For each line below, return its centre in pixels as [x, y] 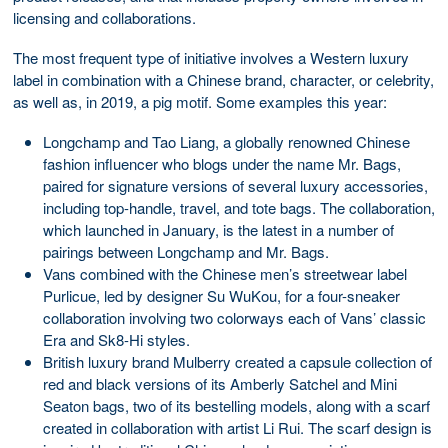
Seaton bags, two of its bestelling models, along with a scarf [236, 405]
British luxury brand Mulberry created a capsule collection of [237, 361]
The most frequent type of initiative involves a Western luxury [211, 57]
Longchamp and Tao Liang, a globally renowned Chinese [226, 141]
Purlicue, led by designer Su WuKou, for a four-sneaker [221, 295]
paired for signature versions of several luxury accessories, [235, 185]
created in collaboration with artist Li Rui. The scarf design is [237, 427]
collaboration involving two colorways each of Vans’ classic [234, 317]
